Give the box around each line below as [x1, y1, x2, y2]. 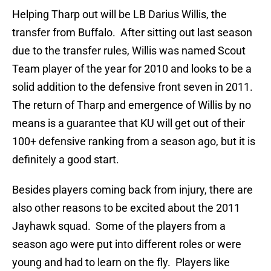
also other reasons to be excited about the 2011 [12, 201, 240, 215]
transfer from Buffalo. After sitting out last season [12, 26, 252, 39]
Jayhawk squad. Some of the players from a [12, 220, 226, 233]
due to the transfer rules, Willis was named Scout [12, 44, 246, 57]
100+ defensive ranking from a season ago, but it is [12, 135, 255, 148]
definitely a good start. [12, 153, 119, 166]
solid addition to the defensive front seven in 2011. [12, 80, 255, 94]
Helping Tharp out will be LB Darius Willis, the [12, 8, 227, 21]
